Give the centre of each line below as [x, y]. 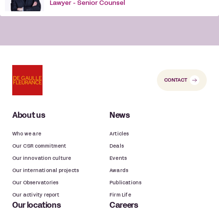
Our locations [37, 206]
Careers [124, 206]
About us [29, 116]
